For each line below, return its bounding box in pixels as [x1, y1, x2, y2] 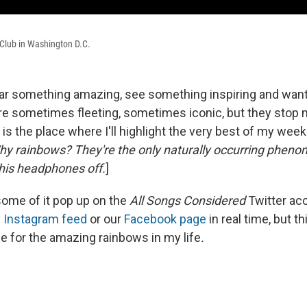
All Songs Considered [130, 193, 245, 208]
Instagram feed [3, 212, 87, 227]
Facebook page [124, 212, 206, 227]
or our [87, 212, 124, 227]
